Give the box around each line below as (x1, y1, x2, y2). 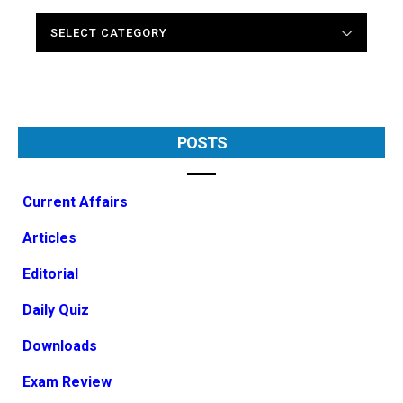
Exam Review (22, 373, 112, 391)
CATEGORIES (36, 14, 100, 29)
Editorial (22, 265, 78, 283)
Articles (22, 229, 76, 247)
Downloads (22, 337, 97, 355)
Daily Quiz (22, 301, 89, 319)
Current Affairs (22, 193, 128, 211)
